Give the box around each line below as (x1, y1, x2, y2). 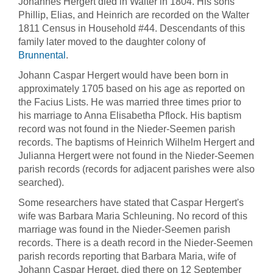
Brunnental (18, 50, 66, 60)
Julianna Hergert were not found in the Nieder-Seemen (18, 151, 254, 161)
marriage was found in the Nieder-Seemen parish (18, 224, 230, 235)
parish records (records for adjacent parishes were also (18, 164, 255, 174)
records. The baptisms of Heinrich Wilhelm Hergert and (18, 137, 255, 147)
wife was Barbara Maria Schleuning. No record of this (18, 211, 247, 221)
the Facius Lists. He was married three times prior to (18, 97, 241, 107)
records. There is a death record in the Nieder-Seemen (18, 238, 253, 248)
